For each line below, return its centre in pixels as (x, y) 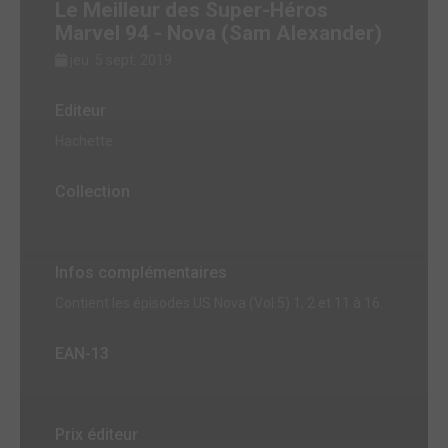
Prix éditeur (96, 435)
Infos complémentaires (141, 273)
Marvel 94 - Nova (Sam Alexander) (218, 33)
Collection (92, 192)
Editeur (80, 111)
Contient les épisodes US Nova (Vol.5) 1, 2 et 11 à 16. (219, 303)
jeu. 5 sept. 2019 (121, 60)
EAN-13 (82, 354)
